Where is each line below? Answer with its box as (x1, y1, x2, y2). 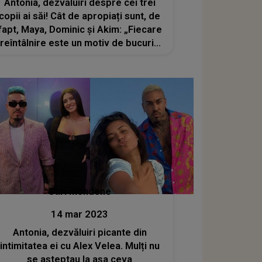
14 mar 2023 (51, 209, 109, 220)
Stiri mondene (48, 186, 111, 198)
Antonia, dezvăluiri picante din (12, 227, 147, 239)
